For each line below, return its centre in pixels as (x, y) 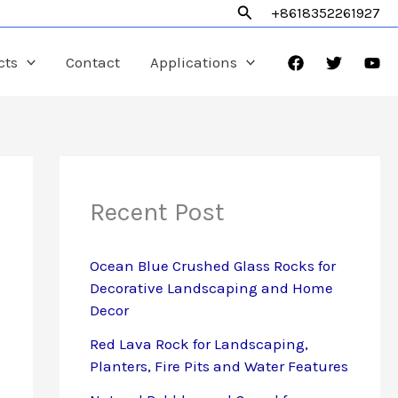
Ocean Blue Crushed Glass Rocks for (212, 266)
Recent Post (157, 211)
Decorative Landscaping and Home (211, 288)
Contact (92, 62)
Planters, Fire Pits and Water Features (219, 366)
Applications (193, 62)
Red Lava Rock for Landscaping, (199, 343)
